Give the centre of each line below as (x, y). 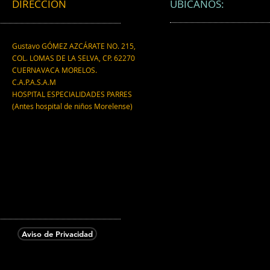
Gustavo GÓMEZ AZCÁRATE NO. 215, (74, 46)
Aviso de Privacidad (57, 234)
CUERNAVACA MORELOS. (55, 70)
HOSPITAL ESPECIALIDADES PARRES (72, 94)
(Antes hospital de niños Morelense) (72, 106)
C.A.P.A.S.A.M (34, 82)
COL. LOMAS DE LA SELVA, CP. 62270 (74, 58)
